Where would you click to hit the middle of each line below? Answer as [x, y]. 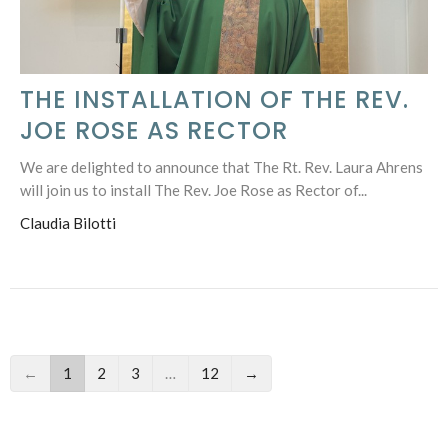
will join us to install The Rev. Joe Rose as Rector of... [193, 190]
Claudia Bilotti [68, 223]
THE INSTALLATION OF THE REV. [214, 100]
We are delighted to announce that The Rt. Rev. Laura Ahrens [221, 167]
